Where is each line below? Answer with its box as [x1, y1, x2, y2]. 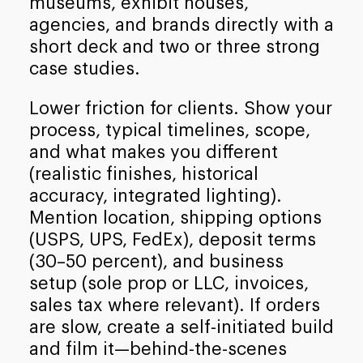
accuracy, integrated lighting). [28, 186, 282, 205]
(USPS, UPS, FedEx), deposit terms [28, 230, 316, 249]
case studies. [28, 60, 140, 79]
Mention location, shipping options [28, 208, 322, 227]
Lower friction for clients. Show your [28, 99, 332, 117]
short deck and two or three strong [28, 38, 320, 57]
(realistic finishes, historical [28, 164, 258, 183]
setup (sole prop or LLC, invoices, [28, 274, 309, 293]
